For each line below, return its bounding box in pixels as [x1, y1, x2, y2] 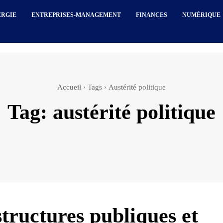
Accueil [57, 83, 81, 91]
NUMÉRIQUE [182, 11, 221, 18]
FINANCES [136, 11, 168, 18]
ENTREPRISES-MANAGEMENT [31, 11, 121, 18]
